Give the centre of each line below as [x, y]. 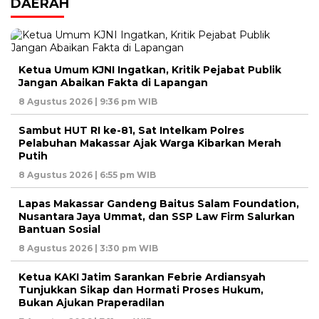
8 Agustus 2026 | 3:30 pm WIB [88, 249]
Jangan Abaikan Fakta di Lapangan [113, 83]
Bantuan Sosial [59, 230]
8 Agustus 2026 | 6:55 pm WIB [87, 175]
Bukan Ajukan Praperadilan [93, 303]
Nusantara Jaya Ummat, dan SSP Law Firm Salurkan [157, 217]
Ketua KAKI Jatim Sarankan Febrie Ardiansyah [142, 277]
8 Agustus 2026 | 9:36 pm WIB [88, 102]
